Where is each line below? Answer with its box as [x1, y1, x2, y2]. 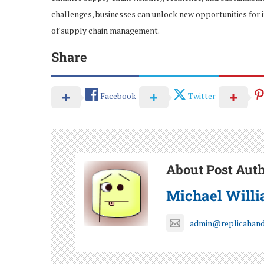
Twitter [188, 90, 216, 102]
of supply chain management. [51, 24, 160, 36]
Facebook [100, 90, 136, 102]
